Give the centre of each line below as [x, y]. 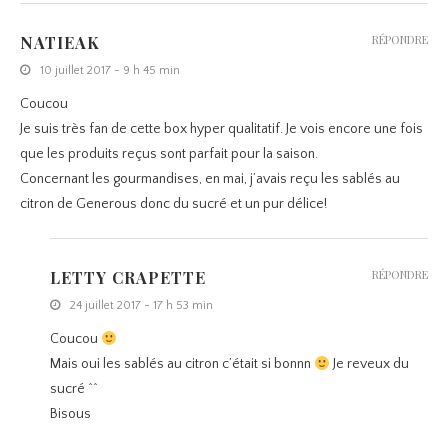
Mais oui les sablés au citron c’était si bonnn [182, 364]
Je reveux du [369, 364]
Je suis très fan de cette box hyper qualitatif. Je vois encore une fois [221, 129]
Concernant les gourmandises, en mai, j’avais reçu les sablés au [210, 179]
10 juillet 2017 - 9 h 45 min [110, 71]
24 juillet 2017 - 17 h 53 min [141, 306]
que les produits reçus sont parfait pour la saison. [169, 154]
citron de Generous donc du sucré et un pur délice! [173, 204]
